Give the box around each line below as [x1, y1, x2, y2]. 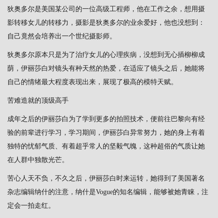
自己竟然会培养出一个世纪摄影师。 [7, 32, 116, 40]
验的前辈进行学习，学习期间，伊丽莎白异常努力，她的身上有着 [7, 128, 205, 136]
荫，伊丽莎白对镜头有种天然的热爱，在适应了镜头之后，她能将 [7, 64, 205, 72]
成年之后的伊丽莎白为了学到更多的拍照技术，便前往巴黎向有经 [7, 115, 205, 123]
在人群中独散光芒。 [7, 156, 69, 163]
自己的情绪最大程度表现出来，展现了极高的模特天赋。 [7, 78, 178, 86]
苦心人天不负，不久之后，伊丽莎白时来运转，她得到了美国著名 [7, 174, 205, 182]
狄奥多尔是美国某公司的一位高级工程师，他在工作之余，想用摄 [7, 5, 205, 13]
